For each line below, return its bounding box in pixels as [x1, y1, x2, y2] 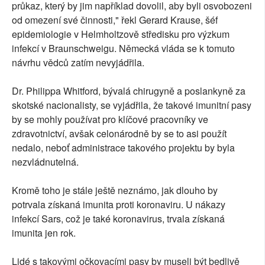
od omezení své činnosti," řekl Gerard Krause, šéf [12, 13, 218, 27]
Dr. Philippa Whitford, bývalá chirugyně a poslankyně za [12, 84, 245, 98]
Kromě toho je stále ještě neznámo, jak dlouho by [12, 183, 218, 198]
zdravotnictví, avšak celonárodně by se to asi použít [12, 127, 227, 141]
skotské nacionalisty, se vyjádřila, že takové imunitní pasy [12, 98, 251, 112]
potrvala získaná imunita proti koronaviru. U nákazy [12, 198, 225, 212]
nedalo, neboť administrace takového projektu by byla [12, 141, 235, 155]
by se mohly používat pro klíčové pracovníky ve [12, 112, 208, 127]
